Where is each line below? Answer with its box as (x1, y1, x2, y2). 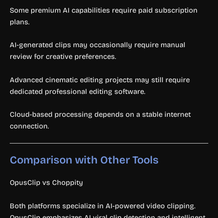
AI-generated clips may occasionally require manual (10, 40, 185, 50)
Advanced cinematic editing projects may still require (10, 75, 190, 84)
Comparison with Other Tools (10, 154, 159, 167)
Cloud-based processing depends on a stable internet (10, 110, 191, 119)
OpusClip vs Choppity (10, 178, 83, 187)
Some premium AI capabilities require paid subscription (10, 6, 198, 15)
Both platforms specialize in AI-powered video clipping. (10, 201, 196, 210)
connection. (10, 122, 49, 131)
